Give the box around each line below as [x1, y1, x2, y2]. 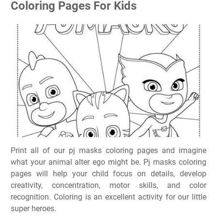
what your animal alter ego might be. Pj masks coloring [11, 157, 206, 167]
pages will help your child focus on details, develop [11, 169, 206, 179]
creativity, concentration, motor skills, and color [11, 181, 206, 190]
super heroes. [11, 204, 56, 214]
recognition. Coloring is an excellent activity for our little [11, 192, 206, 202]
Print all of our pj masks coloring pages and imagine [11, 146, 206, 155]
